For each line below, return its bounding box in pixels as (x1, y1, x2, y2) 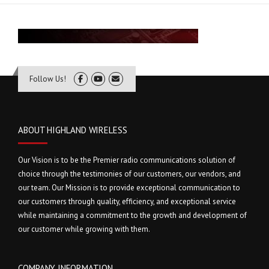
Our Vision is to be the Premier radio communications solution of (18, 154, 235, 165)
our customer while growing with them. (18, 223, 150, 234)
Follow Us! (29, 73, 66, 84)
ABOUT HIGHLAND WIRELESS (18, 124, 127, 136)
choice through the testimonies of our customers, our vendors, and (18, 168, 241, 179)
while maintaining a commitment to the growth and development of (18, 210, 247, 220)
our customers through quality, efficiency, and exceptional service (18, 196, 236, 207)
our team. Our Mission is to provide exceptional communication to (18, 182, 240, 193)
